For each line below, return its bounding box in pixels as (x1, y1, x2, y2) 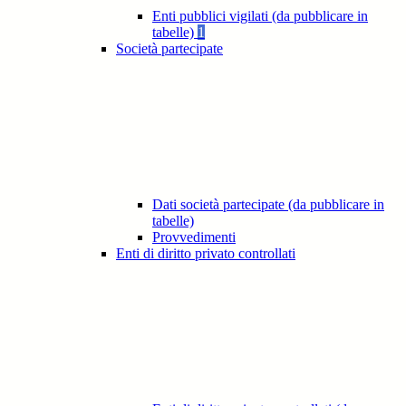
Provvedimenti (152, 229, 236, 246)
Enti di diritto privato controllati (116, 246, 295, 262)
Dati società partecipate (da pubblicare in (152, 197, 384, 213)
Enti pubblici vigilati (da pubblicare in (152, 8, 368, 24)
